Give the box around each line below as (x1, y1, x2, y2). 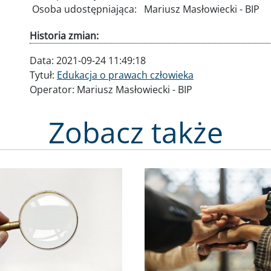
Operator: (30, 82, 77, 96)
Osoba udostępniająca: (32, 2, 139, 16)
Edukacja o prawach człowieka (57, 68, 194, 82)
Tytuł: (30, 68, 57, 82)
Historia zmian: (30, 28, 99, 42)
